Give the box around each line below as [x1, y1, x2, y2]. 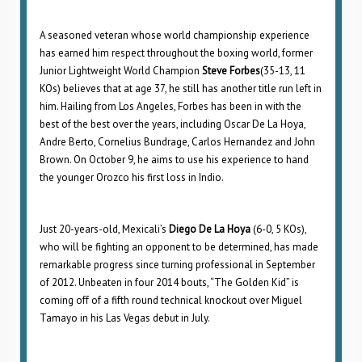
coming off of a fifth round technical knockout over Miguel [40, 293, 302, 307]
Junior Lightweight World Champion [40, 64, 202, 78]
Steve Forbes [202, 64, 260, 78]
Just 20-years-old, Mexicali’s [40, 222, 169, 236]
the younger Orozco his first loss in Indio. [40, 170, 224, 184]
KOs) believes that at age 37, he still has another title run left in [40, 82, 322, 95]
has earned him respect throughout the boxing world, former [40, 46, 313, 60]
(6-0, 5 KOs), [250, 222, 306, 236]
